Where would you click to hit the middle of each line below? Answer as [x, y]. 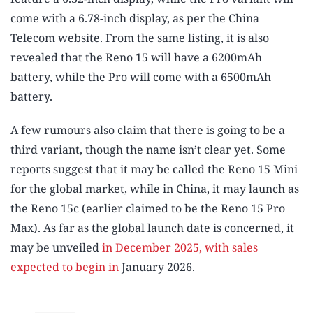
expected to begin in [65, 267]
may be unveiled [56, 247]
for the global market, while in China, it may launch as [155, 188]
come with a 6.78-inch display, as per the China [135, 18]
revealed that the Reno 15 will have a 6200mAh [136, 57]
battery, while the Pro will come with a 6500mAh [141, 77]
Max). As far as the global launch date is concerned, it [152, 227]
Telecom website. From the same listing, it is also [140, 37]
